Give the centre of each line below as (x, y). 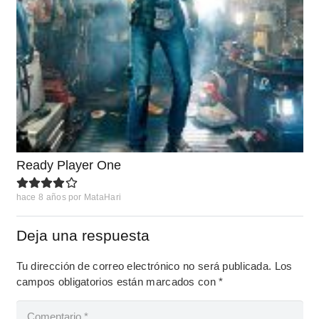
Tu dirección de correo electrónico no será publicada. (144, 266)
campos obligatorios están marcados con (117, 281)
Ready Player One (68, 165)
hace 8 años (41, 198)
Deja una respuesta (85, 235)
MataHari (103, 198)
